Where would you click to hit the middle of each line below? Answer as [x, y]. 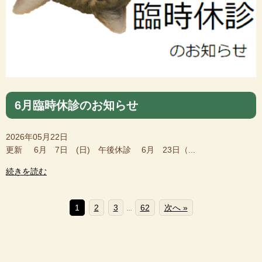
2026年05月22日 [37, 137]
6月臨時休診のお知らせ [76, 105]
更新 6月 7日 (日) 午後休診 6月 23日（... [101, 149]
